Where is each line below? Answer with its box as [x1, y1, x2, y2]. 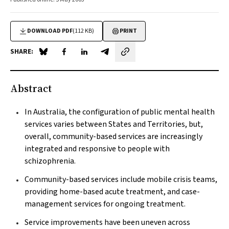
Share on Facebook [63, 51, 129, 63]
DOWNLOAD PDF [27, 27, 73, 35]
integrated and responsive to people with [25, 143, 170, 154]
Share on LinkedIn [83, 51, 146, 63]
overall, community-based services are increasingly [25, 131, 202, 142]
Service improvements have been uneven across [25, 217, 190, 228]
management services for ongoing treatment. [25, 198, 186, 210]
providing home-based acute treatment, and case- [25, 186, 200, 197]
